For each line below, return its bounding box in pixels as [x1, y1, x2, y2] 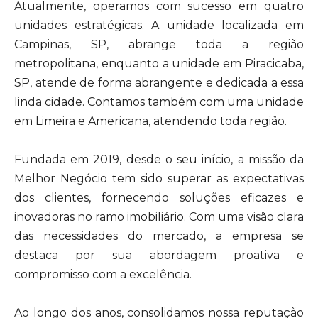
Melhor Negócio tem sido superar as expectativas [14, 172, 304, 185]
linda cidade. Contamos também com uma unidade [14, 95, 304, 109]
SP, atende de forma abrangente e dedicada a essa [14, 76, 304, 89]
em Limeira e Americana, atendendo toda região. [14, 114, 287, 128]
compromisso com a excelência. [14, 268, 192, 281]
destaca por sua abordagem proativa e [14, 248, 304, 262]
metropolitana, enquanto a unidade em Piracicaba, [14, 57, 304, 70]
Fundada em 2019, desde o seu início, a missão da [14, 153, 304, 166]
